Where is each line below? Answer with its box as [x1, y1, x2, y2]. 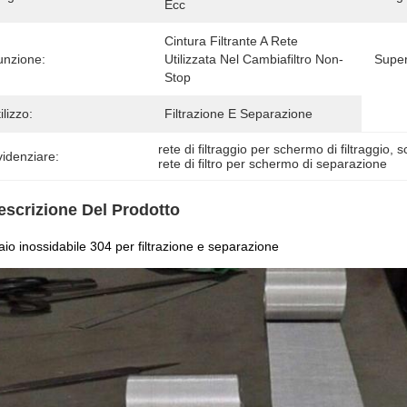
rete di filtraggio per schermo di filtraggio [158, 142, 391, 156]
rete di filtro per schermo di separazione [158, 156, 388, 171]
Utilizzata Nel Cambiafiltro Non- [164, 52, 343, 66]
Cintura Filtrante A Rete [164, 34, 298, 48]
